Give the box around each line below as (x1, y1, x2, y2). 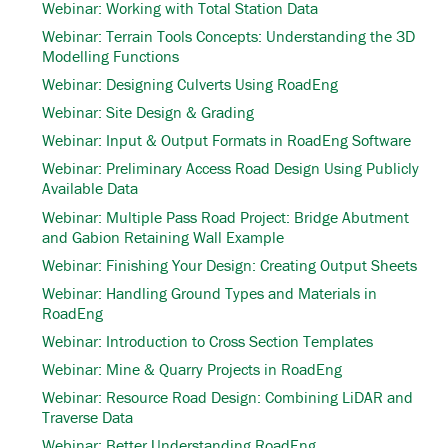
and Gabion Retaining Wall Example (42, 226, 284, 247)
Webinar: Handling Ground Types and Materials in (42, 282, 377, 303)
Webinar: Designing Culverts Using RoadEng (42, 74, 338, 95)
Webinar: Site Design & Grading (42, 102, 254, 123)
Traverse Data (42, 406, 133, 427)
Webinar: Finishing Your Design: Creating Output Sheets (42, 254, 417, 275)
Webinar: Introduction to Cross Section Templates (42, 330, 373, 351)
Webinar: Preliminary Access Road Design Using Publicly (42, 158, 419, 179)
